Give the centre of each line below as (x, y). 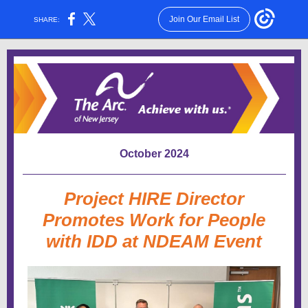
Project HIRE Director (154, 199)
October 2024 (154, 154)
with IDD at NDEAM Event (154, 241)
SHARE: (47, 19)
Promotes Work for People (154, 220)
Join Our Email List (204, 19)
